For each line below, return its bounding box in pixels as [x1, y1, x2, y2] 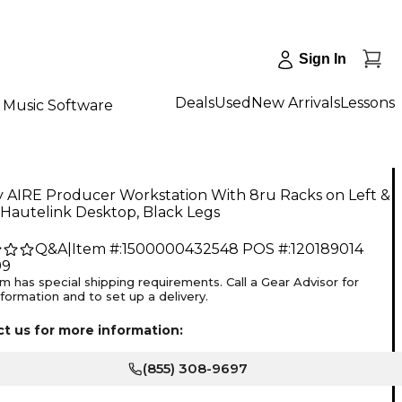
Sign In [299, 51, 346, 66]
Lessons [340, 93, 395, 111]
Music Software [3, 96, 113, 114]
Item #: [72, 240, 122, 258]
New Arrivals [251, 93, 340, 111]
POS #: [242, 240, 291, 258]
